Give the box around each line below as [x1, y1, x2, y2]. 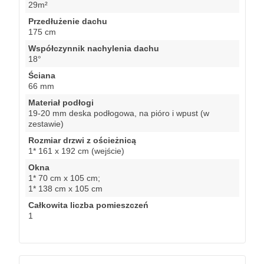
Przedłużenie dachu [28, 16, 107, 26]
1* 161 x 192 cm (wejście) [28, 146, 124, 156]
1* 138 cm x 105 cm [28, 183, 103, 193]
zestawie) [28, 118, 64, 128]
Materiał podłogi [28, 97, 94, 107]
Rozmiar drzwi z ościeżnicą [28, 135, 136, 145]
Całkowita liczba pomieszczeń [28, 200, 148, 210]
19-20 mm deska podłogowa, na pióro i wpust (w [28, 108, 209, 118]
